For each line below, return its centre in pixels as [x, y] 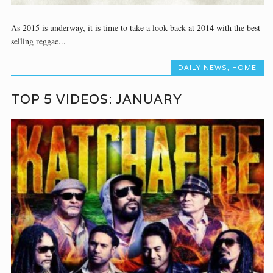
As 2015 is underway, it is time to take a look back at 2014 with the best [136, 28]
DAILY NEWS [202, 68]
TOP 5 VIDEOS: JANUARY [97, 99]
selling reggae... [39, 41]
